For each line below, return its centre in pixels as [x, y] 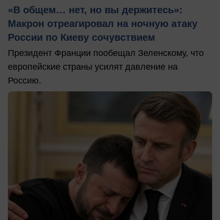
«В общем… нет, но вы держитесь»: [95, 10]
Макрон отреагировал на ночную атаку [103, 23]
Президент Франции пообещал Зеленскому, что [106, 53]
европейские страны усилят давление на [93, 67]
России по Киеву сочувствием [84, 37]
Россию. [25, 80]
